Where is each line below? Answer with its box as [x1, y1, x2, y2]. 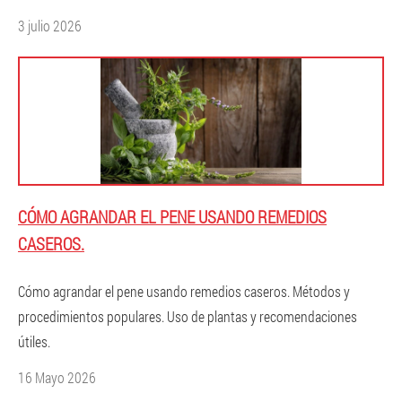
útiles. [18, 332, 50, 351]
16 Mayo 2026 [18, 368, 96, 387]
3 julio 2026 [18, 16, 82, 35]
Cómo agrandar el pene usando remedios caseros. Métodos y [18, 282, 350, 301]
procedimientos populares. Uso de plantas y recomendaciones [18, 307, 357, 326]
